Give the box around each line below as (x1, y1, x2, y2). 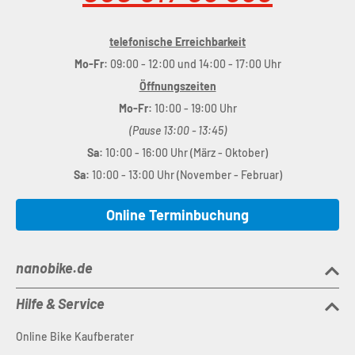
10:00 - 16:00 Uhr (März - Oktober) (105, 146, 268, 160)
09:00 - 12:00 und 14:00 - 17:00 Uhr (107, 57, 281, 71)
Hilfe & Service (16, 295, 105, 313)
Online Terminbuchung (106, 206, 249, 224)
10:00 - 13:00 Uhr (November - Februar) (91, 168, 282, 182)
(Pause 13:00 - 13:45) (128, 124, 227, 138)
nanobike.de (16, 259, 93, 277)
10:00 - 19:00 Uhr (154, 101, 237, 116)
